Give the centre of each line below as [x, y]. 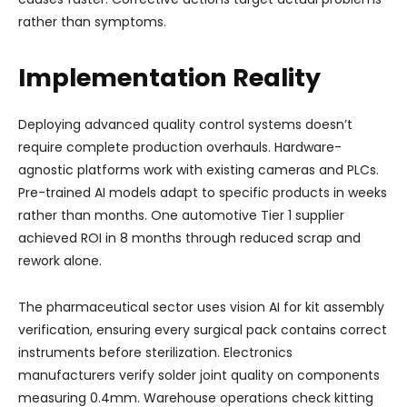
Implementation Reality [169, 78]
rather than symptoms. [92, 22]
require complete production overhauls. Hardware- [180, 147]
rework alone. [60, 261]
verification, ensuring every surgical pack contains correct [203, 330]
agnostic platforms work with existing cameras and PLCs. [199, 170]
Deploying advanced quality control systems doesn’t [185, 124]
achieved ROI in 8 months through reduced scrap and [189, 238]
